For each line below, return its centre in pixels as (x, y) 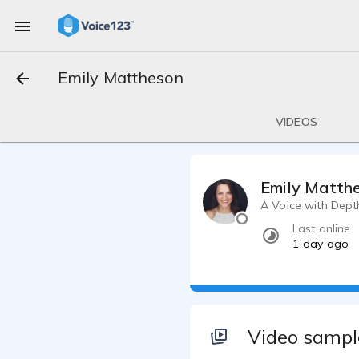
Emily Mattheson (121, 77)
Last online (322, 229)
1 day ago (321, 244)
